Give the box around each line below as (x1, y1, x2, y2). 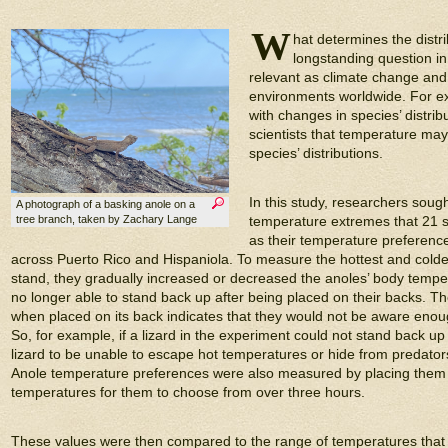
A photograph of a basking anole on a (16, 197, 195, 210)
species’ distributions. (249, 145, 383, 161)
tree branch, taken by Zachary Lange (16, 212, 197, 225)
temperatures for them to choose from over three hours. (11, 384, 365, 400)
